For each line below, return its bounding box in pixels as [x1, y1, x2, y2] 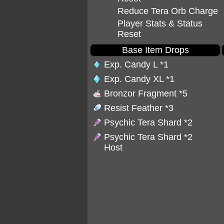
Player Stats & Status [117, 18, 202, 28]
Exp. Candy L [104, 59, 160, 69]
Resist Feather [104, 103, 165, 113]
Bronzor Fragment [104, 88, 179, 98]
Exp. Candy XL [104, 74, 166, 84]
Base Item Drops [121, 45, 189, 55]
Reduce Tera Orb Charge [117, 6, 218, 16]
